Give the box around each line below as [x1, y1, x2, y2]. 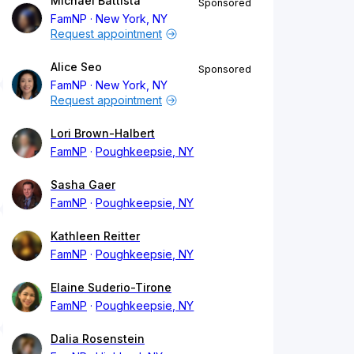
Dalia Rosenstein [51, 332, 145, 346]
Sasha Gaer [51, 178, 115, 192]
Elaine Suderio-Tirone [51, 281, 171, 295]
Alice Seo [51, 60, 102, 74]
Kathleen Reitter [51, 229, 140, 243]
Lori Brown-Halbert [51, 126, 155, 141]
